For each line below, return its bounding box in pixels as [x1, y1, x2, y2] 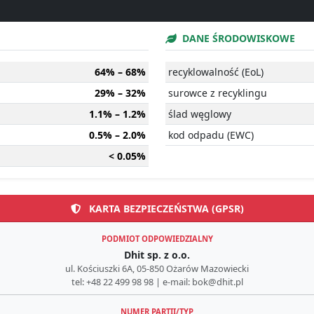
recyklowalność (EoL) [168, 64, 264, 78]
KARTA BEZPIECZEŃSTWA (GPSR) [86, 201, 244, 215]
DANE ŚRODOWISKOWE [179, 31, 295, 45]
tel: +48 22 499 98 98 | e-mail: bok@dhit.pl [71, 275, 243, 288]
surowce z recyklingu [168, 86, 267, 100]
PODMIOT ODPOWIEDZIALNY [101, 233, 213, 244]
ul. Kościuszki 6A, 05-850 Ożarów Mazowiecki [65, 261, 249, 275]
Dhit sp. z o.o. [124, 247, 190, 261]
